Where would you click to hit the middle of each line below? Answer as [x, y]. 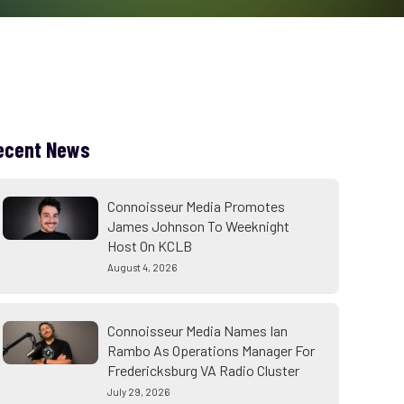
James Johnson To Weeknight [198, 226]
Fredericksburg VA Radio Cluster [203, 370]
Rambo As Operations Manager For [211, 350]
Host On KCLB [149, 246]
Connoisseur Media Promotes [196, 206]
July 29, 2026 [138, 392]
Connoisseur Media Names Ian [197, 331]
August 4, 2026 [142, 267]
